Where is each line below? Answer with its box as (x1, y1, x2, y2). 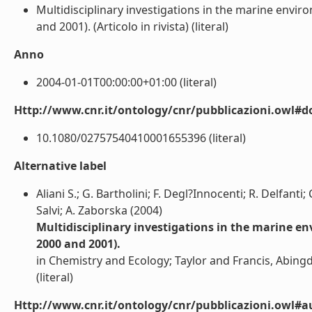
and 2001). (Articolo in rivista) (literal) (36, 19, 228, 34)
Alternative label (14, 158, 107, 173)
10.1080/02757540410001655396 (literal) (36, 130, 246, 146)
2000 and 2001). (36, 236, 120, 251)
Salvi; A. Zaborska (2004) (36, 203, 162, 218)
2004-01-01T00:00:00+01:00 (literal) (36, 75, 217, 90)
